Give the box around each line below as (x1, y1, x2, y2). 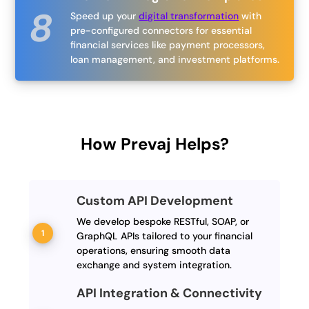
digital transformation (139, 10, 239, 23)
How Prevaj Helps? (80, 133, 229, 155)
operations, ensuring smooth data (76, 244, 230, 257)
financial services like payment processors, (70, 39, 266, 52)
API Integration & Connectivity (76, 285, 262, 302)
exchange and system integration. (76, 259, 232, 272)
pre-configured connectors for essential (70, 24, 252, 37)
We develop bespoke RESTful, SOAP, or (76, 215, 249, 228)
